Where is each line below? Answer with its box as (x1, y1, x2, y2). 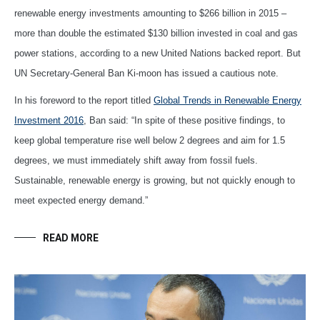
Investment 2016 (14, 114, 84, 126)
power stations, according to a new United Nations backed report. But (14, 47, 301, 59)
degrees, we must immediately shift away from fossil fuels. (14, 154, 258, 166)
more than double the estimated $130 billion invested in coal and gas (14, 27, 298, 39)
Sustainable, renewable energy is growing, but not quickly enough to (14, 174, 295, 186)
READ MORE (43, 231, 99, 244)
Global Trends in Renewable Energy (154, 94, 301, 106)
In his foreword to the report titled (14, 94, 154, 106)
